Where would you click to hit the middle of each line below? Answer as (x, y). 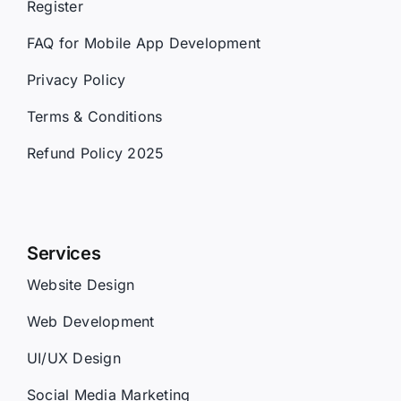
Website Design (81, 284)
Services (64, 253)
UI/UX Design (73, 358)
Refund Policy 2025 (95, 153)
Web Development (90, 321)
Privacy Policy (76, 79)
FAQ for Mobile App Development (144, 43)
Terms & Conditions (94, 116)
